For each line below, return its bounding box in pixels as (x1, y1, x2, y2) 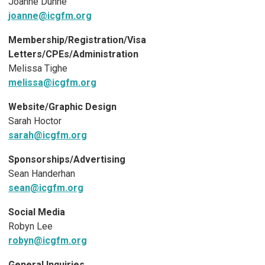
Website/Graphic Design (8, 101, 117, 113)
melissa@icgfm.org (8, 77, 96, 89)
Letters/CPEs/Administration (8, 49, 138, 60)
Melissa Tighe (8, 63, 67, 75)
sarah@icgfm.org (8, 130, 87, 141)
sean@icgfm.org (8, 182, 83, 194)
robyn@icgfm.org (8, 235, 87, 247)
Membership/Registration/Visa (8, 34, 146, 46)
